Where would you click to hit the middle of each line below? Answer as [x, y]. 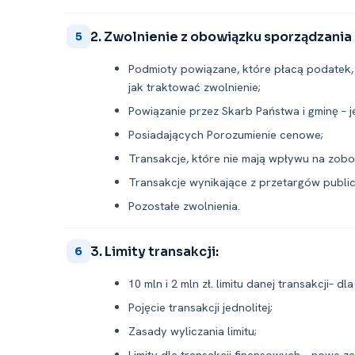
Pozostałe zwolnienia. [184, 206]
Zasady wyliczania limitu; [193, 331]
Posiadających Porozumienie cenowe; [226, 134]
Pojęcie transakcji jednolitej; [200, 307]
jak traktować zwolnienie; [195, 87]
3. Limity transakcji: [155, 251]
